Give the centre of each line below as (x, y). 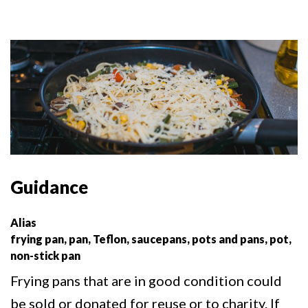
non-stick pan (45, 255)
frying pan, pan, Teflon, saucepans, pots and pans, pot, (151, 239)
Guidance (49, 187)
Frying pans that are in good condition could (146, 280)
